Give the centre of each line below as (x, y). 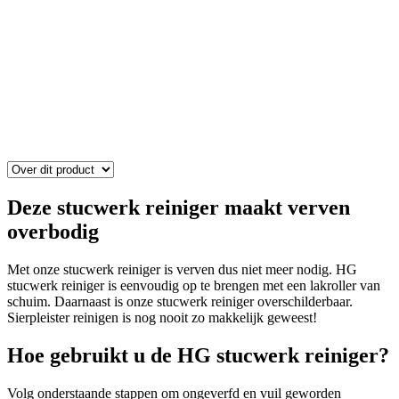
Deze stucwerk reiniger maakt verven (179, 207)
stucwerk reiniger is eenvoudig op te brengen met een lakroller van (194, 285)
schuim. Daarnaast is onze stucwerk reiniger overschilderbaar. (180, 301)
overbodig (53, 231)
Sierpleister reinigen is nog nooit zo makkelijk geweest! (162, 317)
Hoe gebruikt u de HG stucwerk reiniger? (198, 355)
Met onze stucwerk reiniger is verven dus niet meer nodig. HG (182, 269)
